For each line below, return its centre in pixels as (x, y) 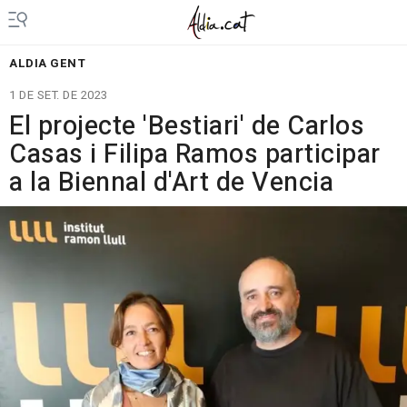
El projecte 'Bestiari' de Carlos (187, 126)
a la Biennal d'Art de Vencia (171, 183)
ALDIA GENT (47, 63)
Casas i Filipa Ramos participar (195, 154)
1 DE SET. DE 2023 (59, 95)
